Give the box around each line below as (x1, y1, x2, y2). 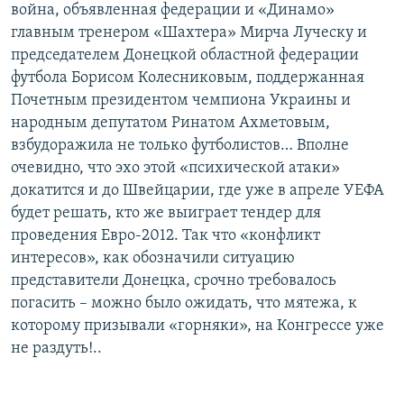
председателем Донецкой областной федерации (11, 47, 359, 65)
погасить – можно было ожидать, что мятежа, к (11, 295, 357, 313)
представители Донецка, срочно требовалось (11, 272, 336, 290)
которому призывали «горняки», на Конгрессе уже (11, 317, 384, 335)
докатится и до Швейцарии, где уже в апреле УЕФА (11, 182, 384, 200)
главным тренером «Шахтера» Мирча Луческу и (11, 24, 367, 42)
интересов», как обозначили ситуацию (11, 250, 295, 268)
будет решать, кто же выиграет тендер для (11, 205, 321, 223)
